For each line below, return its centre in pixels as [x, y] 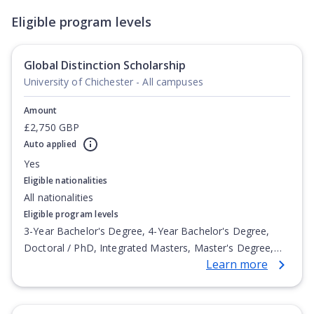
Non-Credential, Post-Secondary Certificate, [125, 265]
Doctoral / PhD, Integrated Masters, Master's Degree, [149, 248]
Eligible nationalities [66, 180]
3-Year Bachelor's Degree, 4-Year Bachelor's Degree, [147, 231]
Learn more [237, 265]
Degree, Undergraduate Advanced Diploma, [125, 298]
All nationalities [59, 197]
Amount [41, 110]
